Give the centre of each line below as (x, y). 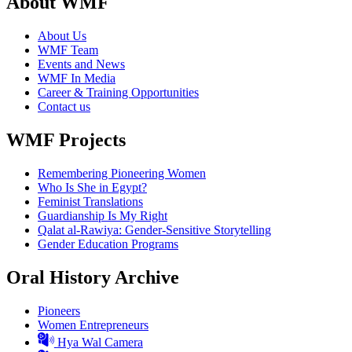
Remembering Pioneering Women (122, 174)
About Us (62, 36)
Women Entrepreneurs (93, 324)
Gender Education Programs (108, 244)
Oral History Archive (93, 278)
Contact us (64, 107)
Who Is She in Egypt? (92, 188)
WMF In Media (77, 79)
